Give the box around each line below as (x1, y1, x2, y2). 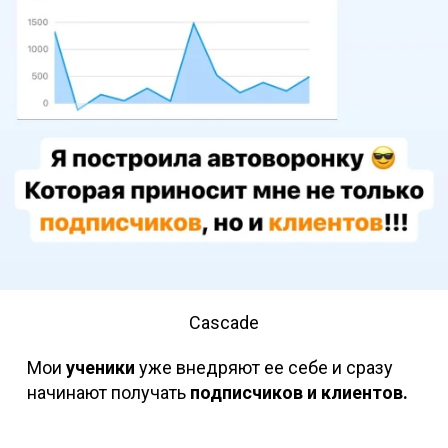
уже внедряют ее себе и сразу (134, 357, 393, 379)
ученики (65, 357, 135, 379)
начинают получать (26, 382, 190, 404)
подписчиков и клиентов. (189, 382, 408, 404)
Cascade (189, 312, 259, 334)
